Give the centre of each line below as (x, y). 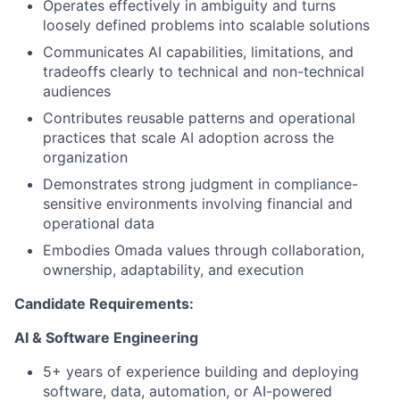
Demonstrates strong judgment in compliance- (200, 184)
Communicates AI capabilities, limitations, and (198, 52)
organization (85, 158)
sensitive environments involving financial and (198, 204)
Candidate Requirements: (104, 304)
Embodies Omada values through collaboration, (204, 250)
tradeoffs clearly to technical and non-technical (204, 72)
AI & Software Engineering (106, 338)
